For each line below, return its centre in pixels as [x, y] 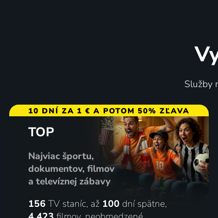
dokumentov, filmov [71, 169]
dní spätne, [143, 204]
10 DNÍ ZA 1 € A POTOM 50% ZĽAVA [109, 110]
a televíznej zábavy [69, 181]
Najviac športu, [61, 156]
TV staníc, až [74, 204]
